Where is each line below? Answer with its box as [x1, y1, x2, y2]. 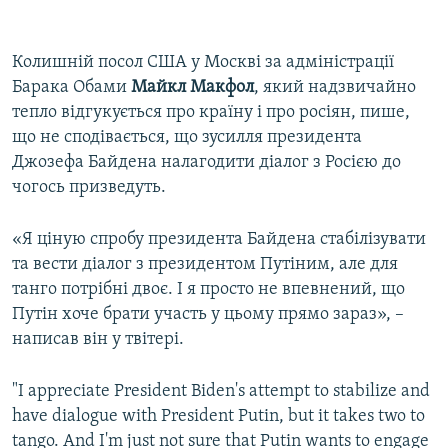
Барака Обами [12, 78, 131, 98]
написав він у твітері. [12, 330, 184, 350]
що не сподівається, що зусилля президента [12, 128, 362, 148]
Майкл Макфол [131, 78, 254, 98]
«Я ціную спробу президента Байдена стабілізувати [12, 230, 426, 250]
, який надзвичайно [254, 78, 416, 98]
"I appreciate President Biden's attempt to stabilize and [12, 382, 430, 402]
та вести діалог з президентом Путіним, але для [12, 255, 398, 275]
